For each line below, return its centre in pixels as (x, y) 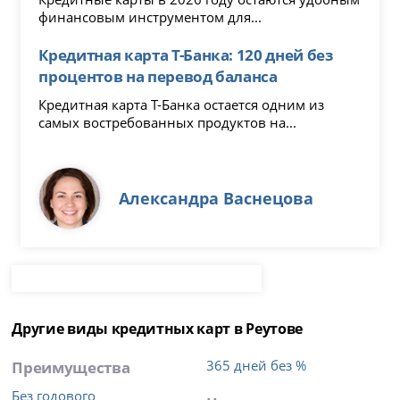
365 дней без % (257, 365)
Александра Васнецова (217, 198)
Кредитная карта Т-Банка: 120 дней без (186, 54)
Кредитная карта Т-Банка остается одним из (182, 104)
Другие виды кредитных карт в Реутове (157, 328)
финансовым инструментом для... (150, 17)
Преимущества (71, 367)
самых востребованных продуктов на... (168, 122)
